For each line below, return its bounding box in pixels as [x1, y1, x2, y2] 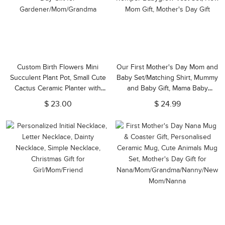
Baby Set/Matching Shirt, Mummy [117, 73, 218, 82]
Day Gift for [40, 105, 75, 114]
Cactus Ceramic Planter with [15, 84, 101, 92]
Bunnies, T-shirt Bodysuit [129, 94, 206, 103]
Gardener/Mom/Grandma [19, 116, 96, 124]
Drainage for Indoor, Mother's [12, 94, 103, 103]
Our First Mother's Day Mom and [117, 63, 218, 71]
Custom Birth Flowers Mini [17, 63, 98, 71]
